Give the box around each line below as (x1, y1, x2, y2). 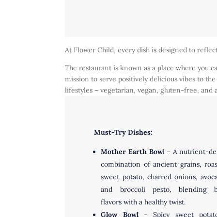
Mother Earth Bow (101, 147, 163, 156)
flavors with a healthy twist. (101, 198, 188, 206)
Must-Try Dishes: (94, 128, 155, 137)
